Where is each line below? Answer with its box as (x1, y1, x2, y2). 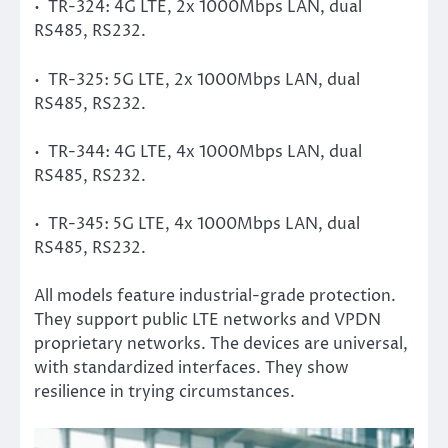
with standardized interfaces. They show (34, 356, 349, 379)
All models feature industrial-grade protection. (34, 284, 396, 307)
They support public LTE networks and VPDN (34, 308, 381, 331)
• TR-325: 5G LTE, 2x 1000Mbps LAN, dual (34, 68, 360, 91)
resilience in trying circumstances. (34, 380, 295, 403)
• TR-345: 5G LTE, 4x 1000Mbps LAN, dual (34, 212, 360, 235)
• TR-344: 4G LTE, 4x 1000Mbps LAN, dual (34, 140, 362, 163)
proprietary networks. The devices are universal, (34, 332, 408, 355)
